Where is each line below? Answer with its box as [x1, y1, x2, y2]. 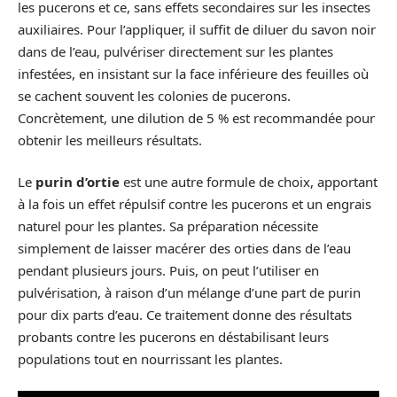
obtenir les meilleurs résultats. [18, 130, 202, 149]
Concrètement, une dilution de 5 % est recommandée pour [18, 108, 375, 127]
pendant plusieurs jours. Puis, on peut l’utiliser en [18, 261, 319, 279]
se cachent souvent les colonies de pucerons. [18, 86, 291, 105]
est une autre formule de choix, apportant [120, 173, 378, 191]
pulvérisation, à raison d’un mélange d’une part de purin [18, 284, 361, 301]
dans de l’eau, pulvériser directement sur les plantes [18, 42, 333, 60]
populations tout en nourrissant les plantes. [18, 350, 283, 368]
